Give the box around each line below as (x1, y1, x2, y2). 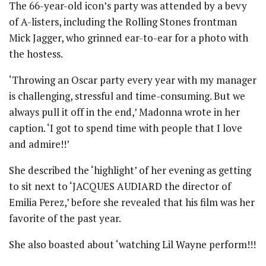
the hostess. (9, 46, 63, 61)
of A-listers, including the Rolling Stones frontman (9, 14, 237, 28)
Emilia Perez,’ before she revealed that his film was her (9, 195, 255, 209)
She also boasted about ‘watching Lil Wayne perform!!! (9, 237, 256, 251)
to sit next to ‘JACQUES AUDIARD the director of (9, 179, 231, 193)
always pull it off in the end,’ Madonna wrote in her (9, 104, 240, 119)
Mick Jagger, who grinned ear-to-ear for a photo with (9, 30, 248, 45)
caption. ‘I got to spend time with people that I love (9, 121, 242, 135)
